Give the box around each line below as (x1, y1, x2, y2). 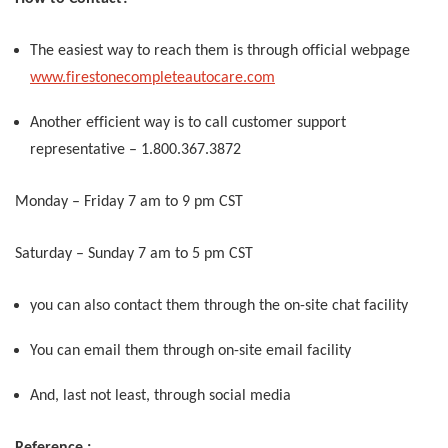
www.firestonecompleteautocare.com (30, 69, 275, 86)
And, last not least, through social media (30, 387, 291, 404)
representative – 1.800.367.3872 (30, 141, 241, 158)
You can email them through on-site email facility (30, 342, 351, 359)
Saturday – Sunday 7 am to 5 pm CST (15, 245, 253, 262)
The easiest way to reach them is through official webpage (30, 42, 410, 59)
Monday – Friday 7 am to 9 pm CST (15, 193, 243, 210)
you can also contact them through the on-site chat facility (30, 297, 408, 314)
